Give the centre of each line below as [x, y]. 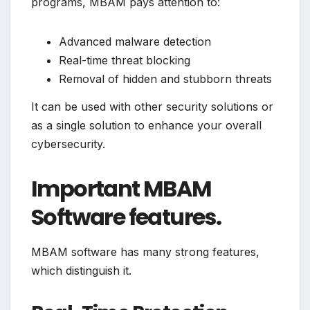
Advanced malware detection [135, 41]
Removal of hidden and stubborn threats [165, 79]
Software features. [126, 217]
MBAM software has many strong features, [145, 252]
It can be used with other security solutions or [152, 106]
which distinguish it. [81, 271]
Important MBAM [121, 188]
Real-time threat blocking [125, 60]
